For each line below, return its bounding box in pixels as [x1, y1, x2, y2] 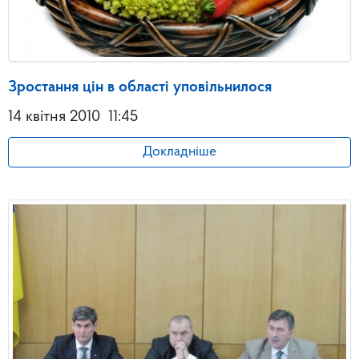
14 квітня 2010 [8, 108, 100, 125]
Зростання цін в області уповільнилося [8, 79, 272, 95]
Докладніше [143, 144, 216, 159]
